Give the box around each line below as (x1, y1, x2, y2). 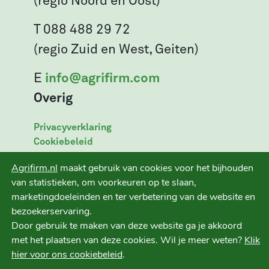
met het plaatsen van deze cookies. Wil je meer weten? (11, 234, 244, 247)
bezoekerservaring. (11, 205, 92, 218)
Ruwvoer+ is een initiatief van (58, 231, 211, 243)
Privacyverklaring (34, 122, 112, 132)
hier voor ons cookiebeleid (11, 248, 122, 261)
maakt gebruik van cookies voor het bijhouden (58, 162, 253, 175)
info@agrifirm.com (45, 71, 160, 85)
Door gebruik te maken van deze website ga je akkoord (11, 219, 242, 232)
